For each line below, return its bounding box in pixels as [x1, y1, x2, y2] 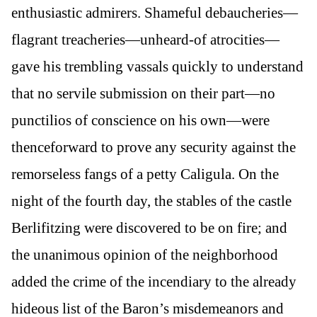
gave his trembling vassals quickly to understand [11, 58, 304, 76]
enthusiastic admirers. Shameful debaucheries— [11, 4, 298, 22]
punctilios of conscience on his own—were [11, 112, 270, 129]
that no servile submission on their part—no [11, 85, 275, 103]
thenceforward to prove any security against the [11, 139, 296, 156]
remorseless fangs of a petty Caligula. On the [11, 166, 279, 183]
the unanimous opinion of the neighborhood [11, 246, 278, 264]
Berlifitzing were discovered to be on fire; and [11, 219, 287, 237]
